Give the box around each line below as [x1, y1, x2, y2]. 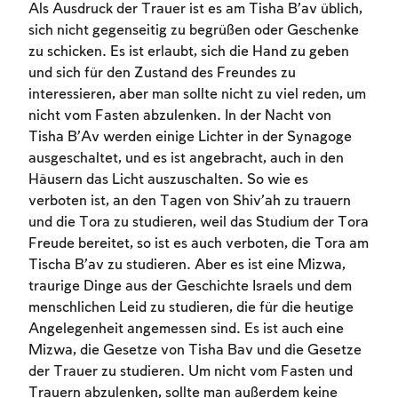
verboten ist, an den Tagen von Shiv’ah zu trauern [28, 194, 351, 210]
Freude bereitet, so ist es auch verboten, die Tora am [28, 236, 369, 252]
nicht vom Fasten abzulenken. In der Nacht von [28, 108, 331, 124]
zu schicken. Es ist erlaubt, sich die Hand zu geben [28, 44, 349, 60]
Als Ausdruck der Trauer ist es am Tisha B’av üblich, [28, 2, 362, 18]
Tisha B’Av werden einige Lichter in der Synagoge [28, 130, 352, 146]
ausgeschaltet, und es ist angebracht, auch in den [28, 151, 344, 167]
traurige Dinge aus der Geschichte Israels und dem [28, 279, 352, 295]
